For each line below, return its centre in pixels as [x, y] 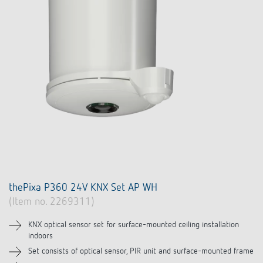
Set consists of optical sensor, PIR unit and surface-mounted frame [141, 252]
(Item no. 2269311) [52, 202]
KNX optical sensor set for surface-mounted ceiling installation [134, 225]
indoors [41, 236]
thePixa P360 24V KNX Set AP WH [83, 188]
